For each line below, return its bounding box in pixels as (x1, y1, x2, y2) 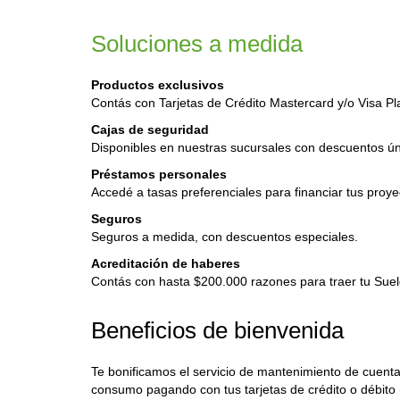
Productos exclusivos (91, 78, 224, 92)
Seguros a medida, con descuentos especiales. (91, 229, 358, 244)
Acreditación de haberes (91, 256, 240, 271)
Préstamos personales (91, 167, 227, 181)
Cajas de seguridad (91, 122, 209, 137)
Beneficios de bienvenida (91, 317, 344, 344)
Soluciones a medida (91, 30, 303, 57)
